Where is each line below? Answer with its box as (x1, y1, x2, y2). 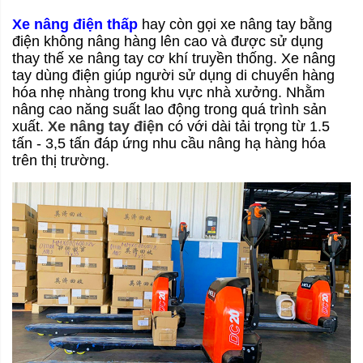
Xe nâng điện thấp (12, 15, 138, 32)
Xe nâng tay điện (48, 117, 164, 135)
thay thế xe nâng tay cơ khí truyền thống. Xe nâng (12, 49, 335, 66)
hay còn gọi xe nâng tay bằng (142, 15, 332, 32)
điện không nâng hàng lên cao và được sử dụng (12, 32, 323, 49)
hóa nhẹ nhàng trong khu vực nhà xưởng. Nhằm (12, 83, 325, 100)
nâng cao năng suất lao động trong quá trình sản (12, 100, 327, 117)
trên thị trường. (12, 152, 109, 169)
